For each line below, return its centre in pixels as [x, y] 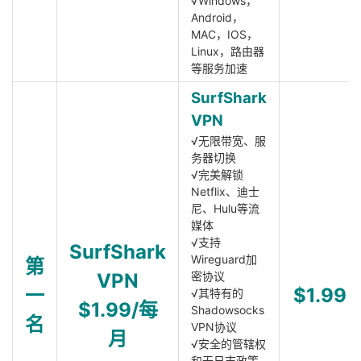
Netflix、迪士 [225, 191]
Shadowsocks [228, 310]
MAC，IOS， [224, 34]
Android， [217, 17]
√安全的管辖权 [228, 344]
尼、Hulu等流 [225, 208]
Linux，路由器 [228, 51]
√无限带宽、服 [228, 141]
